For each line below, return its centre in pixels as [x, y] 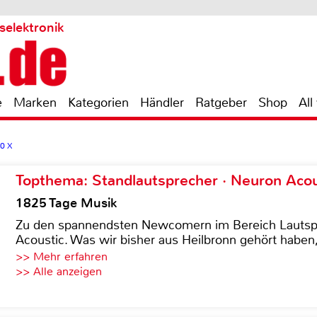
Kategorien [98, 103]
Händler [162, 103]
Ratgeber [221, 103]
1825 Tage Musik [66, 203]
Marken [35, 103]
